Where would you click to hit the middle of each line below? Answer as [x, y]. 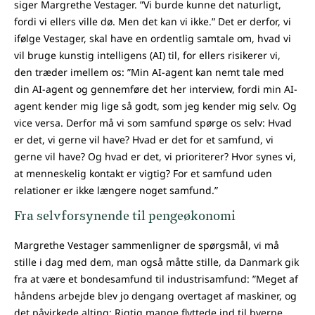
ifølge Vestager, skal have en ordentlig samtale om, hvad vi [153, 39]
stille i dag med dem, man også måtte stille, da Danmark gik [156, 262]
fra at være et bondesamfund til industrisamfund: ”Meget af [156, 279]
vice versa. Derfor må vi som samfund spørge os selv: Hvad [153, 123]
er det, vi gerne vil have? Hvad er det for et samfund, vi [144, 140]
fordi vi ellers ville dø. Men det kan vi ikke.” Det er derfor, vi [153, 22]
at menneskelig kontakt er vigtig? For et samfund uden [143, 174]
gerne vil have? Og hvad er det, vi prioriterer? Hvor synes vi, [155, 157]
